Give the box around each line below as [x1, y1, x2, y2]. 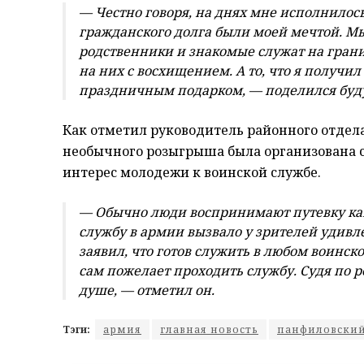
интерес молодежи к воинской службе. [63, 163, 321, 182]
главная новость [160, 323, 258, 337]
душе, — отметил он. [79, 281, 214, 300]
